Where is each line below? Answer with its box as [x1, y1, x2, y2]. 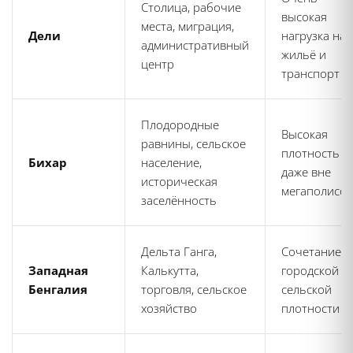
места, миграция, [141, 18, 234, 35]
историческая [141, 173, 217, 190]
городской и [281, 262, 349, 279]
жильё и [281, 46, 326, 63]
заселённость [141, 192, 217, 209]
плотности [281, 300, 340, 317]
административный [141, 37, 249, 54]
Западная [28, 262, 88, 279]
